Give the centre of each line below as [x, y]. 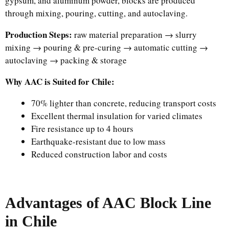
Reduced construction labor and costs [99, 154]
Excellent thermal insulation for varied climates [117, 116]
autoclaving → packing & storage [66, 60]
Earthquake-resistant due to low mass [98, 141]
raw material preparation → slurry [134, 34]
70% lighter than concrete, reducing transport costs [124, 103]
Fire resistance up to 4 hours [82, 128]
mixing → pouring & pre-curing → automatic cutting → [107, 47]
